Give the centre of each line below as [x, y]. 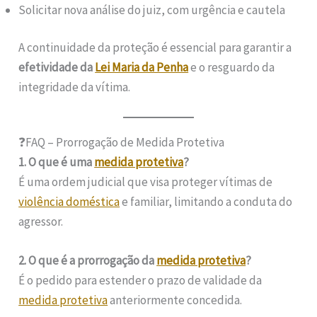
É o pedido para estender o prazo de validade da [140, 280]
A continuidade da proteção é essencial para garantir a [155, 48]
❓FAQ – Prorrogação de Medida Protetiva [122, 142]
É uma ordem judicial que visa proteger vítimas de [146, 181]
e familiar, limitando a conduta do [206, 201]
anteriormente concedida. [175, 300]
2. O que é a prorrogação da [88, 260]
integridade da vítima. [75, 87]
